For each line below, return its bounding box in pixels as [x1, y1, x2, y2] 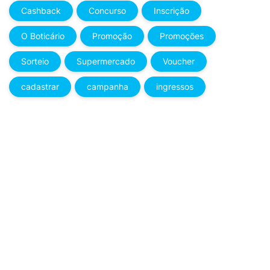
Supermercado [77, 56, 135, 66]
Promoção [92, 31, 132, 41]
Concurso [89, 5, 126, 16]
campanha [87, 81, 128, 92]
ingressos [156, 81, 193, 92]
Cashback [21, 5, 61, 16]
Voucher [163, 56, 195, 66]
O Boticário [21, 31, 64, 41]
